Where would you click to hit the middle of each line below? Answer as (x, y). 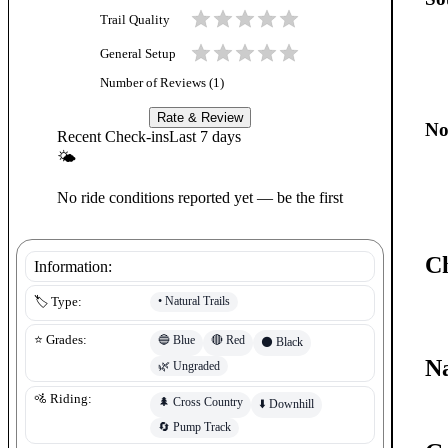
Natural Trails (197, 301)
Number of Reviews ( (156, 82)
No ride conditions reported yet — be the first (200, 197)
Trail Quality (135, 20)
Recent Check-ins (113, 136)
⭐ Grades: (60, 340)
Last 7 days (205, 136)
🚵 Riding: (63, 399)
